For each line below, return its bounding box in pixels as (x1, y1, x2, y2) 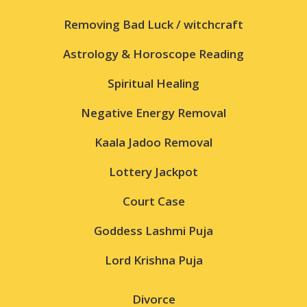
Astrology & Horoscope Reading (63, 45, 244, 62)
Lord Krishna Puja (104, 251, 203, 268)
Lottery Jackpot (109, 163, 198, 180)
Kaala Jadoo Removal (95, 134, 212, 150)
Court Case (122, 193, 185, 209)
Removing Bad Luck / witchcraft (64, 16, 243, 32)
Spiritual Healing (108, 75, 199, 91)
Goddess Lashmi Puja (94, 222, 213, 238)
